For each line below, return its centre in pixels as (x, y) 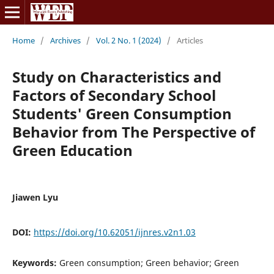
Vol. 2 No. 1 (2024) (128, 40)
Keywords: (35, 262)
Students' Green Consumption (122, 113)
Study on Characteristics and (117, 76)
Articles (190, 40)
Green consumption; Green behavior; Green (149, 262)
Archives (65, 40)
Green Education (72, 150)
